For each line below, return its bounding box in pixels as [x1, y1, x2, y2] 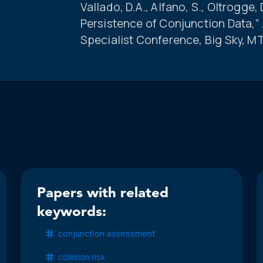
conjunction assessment [58, 228, 156, 240]
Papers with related [36, 186, 168, 201]
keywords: [36, 205, 106, 220]
